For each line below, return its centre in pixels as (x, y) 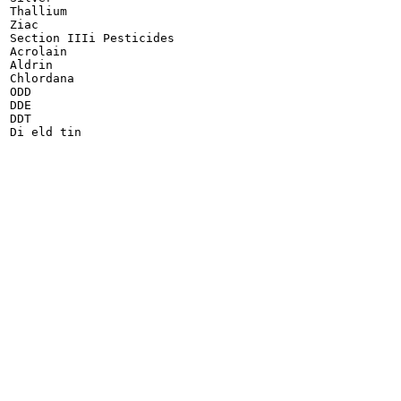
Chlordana (42, 78)
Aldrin (31, 64)
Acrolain (38, 51)
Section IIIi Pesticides (92, 38)
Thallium (38, 11)
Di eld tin (46, 132)
